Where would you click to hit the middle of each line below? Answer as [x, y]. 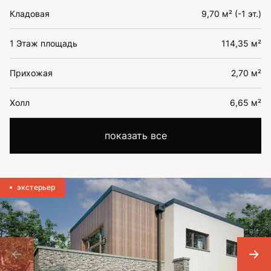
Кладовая [30, 14]
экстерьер [36, 187]
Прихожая [31, 73]
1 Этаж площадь [44, 43]
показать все [135, 135]
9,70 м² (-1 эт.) [231, 14]
